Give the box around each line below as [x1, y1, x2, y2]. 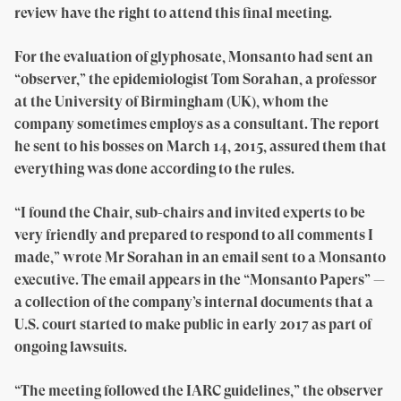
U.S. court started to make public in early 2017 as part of [14, 316, 371, 333]
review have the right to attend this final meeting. [14, 4, 332, 21]
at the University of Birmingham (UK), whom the [14, 93, 328, 110]
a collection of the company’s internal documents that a [14, 294, 373, 311]
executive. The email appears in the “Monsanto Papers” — [14, 271, 385, 288]
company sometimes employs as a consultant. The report [14, 115, 380, 132]
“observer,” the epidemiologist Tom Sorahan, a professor [14, 71, 377, 88]
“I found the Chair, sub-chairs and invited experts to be [14, 204, 365, 221]
